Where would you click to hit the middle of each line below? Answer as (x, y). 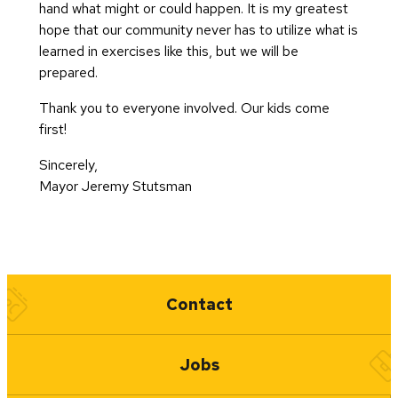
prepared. (68, 73)
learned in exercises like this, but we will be (168, 52)
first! (52, 130)
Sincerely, (68, 165)
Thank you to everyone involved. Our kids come (184, 108)
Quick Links (60, 284)
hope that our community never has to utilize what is (198, 30)
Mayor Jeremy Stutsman (115, 187)
